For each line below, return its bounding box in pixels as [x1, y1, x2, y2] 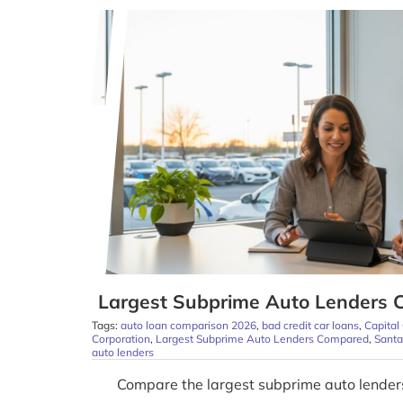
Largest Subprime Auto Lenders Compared [155, 332, 369, 346]
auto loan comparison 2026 [120, 318, 256, 333]
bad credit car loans [261, 318, 359, 333]
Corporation [91, 332, 150, 346]
